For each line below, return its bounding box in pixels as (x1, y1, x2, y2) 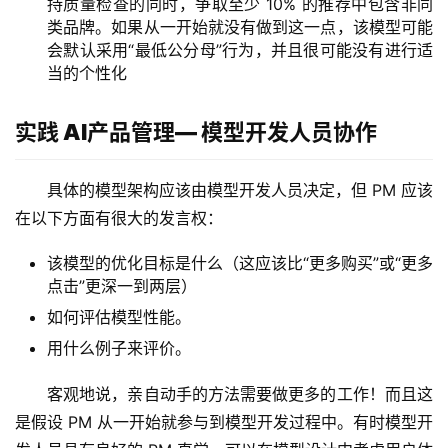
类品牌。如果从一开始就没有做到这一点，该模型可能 (47, 17, 433, 38)
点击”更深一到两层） (47, 276, 197, 297)
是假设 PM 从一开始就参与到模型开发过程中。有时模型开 (15, 412, 433, 433)
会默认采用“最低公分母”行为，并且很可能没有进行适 (47, 40, 433, 61)
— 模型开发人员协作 (175, 119, 377, 146)
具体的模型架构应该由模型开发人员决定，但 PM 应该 (47, 180, 433, 201)
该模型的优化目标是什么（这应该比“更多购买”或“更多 (47, 253, 433, 274)
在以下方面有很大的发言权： (15, 208, 223, 229)
